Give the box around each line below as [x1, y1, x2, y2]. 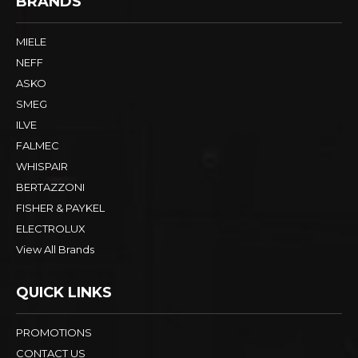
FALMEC [16, 139, 59, 153]
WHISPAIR [16, 160, 68, 173]
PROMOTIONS [16, 326, 92, 340]
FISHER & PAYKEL [16, 201, 105, 215]
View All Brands [16, 243, 94, 257]
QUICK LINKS [16, 284, 112, 302]
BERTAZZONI [16, 181, 85, 194]
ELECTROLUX [16, 222, 86, 236]
